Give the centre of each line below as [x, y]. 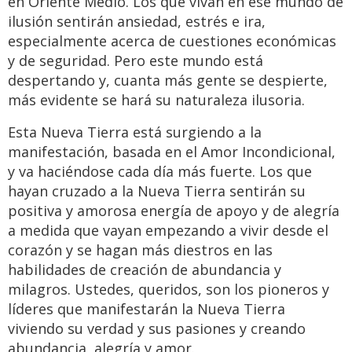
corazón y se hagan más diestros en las [140, 250]
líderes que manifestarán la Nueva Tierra [147, 309]
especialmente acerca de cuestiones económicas [172, 41]
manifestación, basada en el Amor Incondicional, [172, 152]
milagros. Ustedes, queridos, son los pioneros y [169, 290]
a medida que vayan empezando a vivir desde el [168, 231]
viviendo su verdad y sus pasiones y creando [157, 329]
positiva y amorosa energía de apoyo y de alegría [174, 211]
